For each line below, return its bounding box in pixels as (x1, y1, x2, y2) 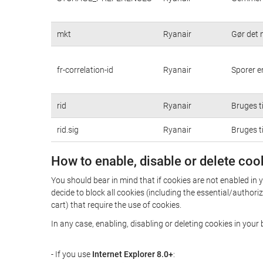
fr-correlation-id (57, 65, 113, 75)
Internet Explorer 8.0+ (92, 249, 173, 259)
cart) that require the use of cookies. (51, 200, 181, 210)
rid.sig (57, 124, 79, 134)
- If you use (51, 249, 92, 259)
